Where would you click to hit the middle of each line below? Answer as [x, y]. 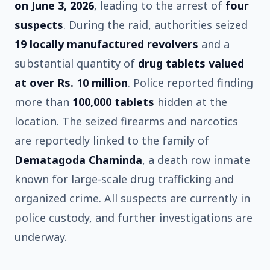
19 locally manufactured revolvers [106, 44]
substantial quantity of [76, 63]
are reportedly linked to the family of [112, 140]
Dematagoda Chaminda [78, 159]
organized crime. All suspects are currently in [132, 198]
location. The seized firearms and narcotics [126, 121]
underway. [41, 237]
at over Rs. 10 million [71, 82]
